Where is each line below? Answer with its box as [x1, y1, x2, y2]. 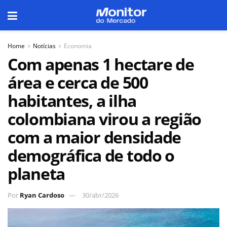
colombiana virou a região [8, 108, 201, 130]
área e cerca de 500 [8, 71, 148, 93]
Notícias [33, 42, 56, 50]
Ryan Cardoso [20, 190, 64, 200]
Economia [64, 42, 92, 50]
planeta [8, 163, 65, 184]
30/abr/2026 [82, 190, 119, 200]
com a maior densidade [8, 126, 181, 148]
